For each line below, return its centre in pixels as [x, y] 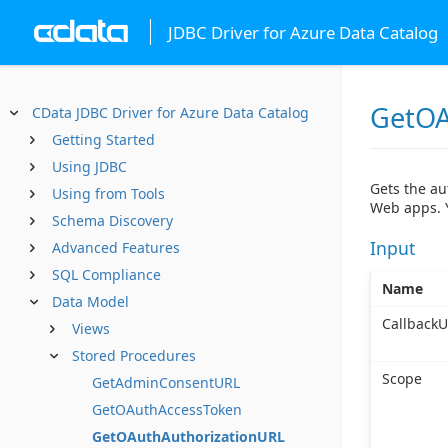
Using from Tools [108, 193]
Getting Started [103, 139]
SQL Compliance [106, 274]
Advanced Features [116, 247]
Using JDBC [89, 166]
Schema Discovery [112, 220]
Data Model [90, 301]
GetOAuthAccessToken [167, 409]
